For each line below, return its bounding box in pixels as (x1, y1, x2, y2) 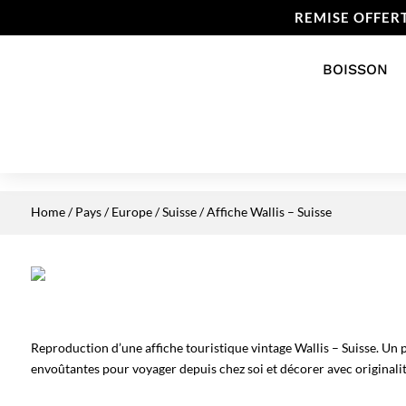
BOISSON (322, 61, 388, 78)
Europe (111, 204, 152, 219)
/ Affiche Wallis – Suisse (196, 204, 332, 219)
